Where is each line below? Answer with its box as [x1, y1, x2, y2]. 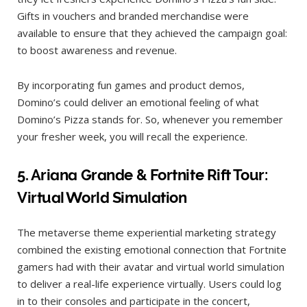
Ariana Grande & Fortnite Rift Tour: [30, 165, 268, 184]
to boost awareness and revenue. [17, 43, 177, 58]
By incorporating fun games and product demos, [17, 78, 245, 93]
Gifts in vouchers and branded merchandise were [17, 9, 249, 23]
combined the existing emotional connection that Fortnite [17, 242, 286, 256]
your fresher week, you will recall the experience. [17, 130, 250, 144]
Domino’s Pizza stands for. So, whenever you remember [17, 112, 283, 127]
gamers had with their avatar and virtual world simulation [17, 259, 284, 273]
